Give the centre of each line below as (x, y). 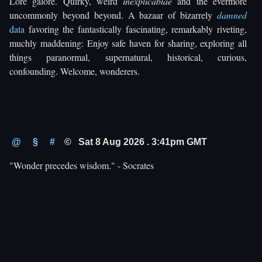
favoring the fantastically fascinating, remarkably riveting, (136, 29)
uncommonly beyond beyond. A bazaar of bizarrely (113, 15)
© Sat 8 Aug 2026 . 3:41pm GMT (135, 142)
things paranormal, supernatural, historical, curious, (128, 57)
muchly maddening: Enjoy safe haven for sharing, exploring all (128, 43)
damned (232, 15)
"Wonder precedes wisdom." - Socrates (82, 165)
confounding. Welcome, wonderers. (75, 71)
